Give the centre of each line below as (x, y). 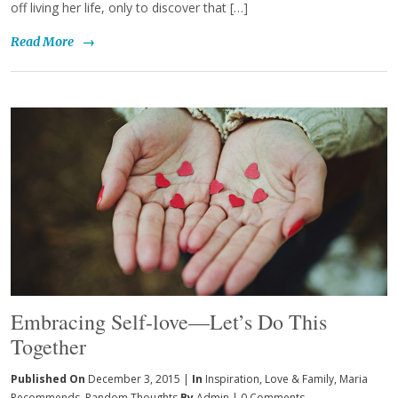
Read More (42, 42)
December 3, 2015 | (139, 378)
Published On (49, 378)
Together (48, 346)
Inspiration (232, 378)
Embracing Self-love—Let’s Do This (169, 321)
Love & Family (299, 378)
